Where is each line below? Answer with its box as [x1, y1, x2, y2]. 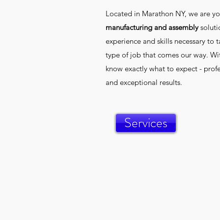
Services [124, 113, 167, 132]
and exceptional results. [106, 78, 186, 87]
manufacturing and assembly [106, 23, 200, 32]
